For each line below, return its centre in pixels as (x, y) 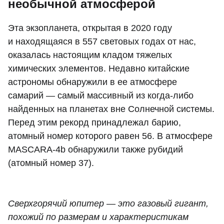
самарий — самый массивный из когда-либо (101, 96)
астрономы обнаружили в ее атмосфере (92, 82)
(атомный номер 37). (51, 163)
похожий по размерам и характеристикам (98, 217)
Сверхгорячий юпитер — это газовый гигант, (108, 204)
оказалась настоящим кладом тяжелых (90, 55)
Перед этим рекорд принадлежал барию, (94, 123)
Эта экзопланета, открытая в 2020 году (90, 28)
